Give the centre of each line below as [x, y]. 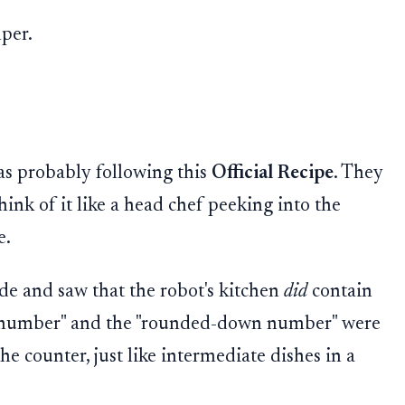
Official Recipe [272, 173]
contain [340, 292]
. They [358, 173]
